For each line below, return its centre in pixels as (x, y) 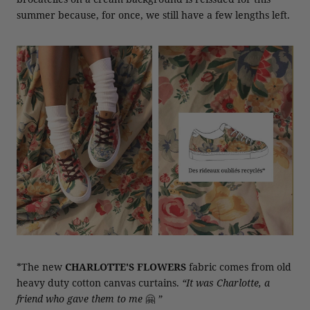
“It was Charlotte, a (226, 282)
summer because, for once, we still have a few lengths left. (153, 15)
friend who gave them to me (80, 298)
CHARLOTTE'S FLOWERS (126, 266)
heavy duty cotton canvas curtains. (99, 282)
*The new (41, 266)
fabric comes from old (239, 266)
